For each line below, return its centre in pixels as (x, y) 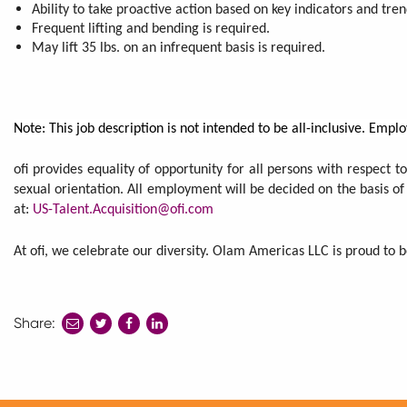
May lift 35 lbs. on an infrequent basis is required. (179, 48)
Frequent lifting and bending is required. (151, 29)
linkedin (174, 367)
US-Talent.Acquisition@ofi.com (123, 209)
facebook (153, 367)
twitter (114, 367)
